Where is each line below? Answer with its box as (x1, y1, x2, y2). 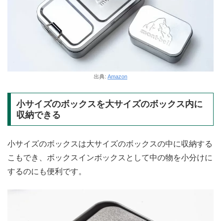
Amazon (108, 74, 127, 80)
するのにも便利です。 (7, 167, 86, 176)
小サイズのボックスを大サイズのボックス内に (16, 99, 203, 109)
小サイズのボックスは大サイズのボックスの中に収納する (7, 140, 213, 148)
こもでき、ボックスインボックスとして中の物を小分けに (7, 153, 213, 162)
